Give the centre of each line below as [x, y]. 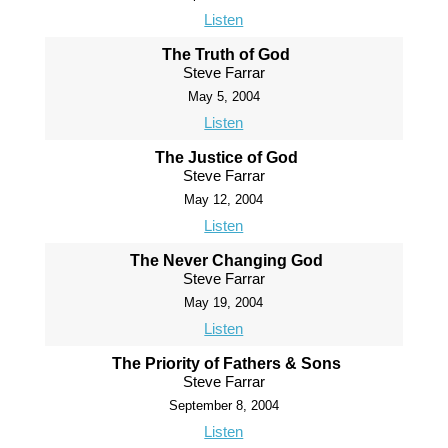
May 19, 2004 [224, 303]
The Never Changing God [226, 261]
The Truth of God [226, 55]
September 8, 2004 [223, 406]
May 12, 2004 [224, 200]
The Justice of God [226, 158]
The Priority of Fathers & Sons [226, 364]
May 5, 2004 [223, 97]
